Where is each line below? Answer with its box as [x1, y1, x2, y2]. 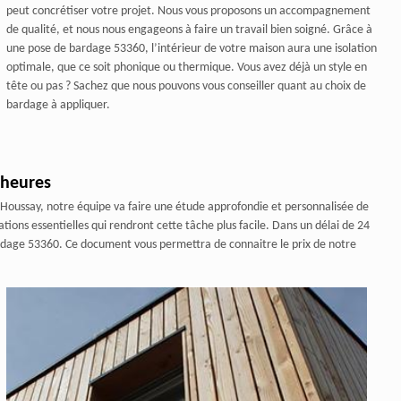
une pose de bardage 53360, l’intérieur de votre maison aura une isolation [5, 41, 377, 55]
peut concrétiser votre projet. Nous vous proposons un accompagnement [5, 4, 371, 18]
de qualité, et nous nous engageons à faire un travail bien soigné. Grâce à [5, 22, 372, 37]
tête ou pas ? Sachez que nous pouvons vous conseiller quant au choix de [5, 79, 366, 93]
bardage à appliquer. [5, 98, 110, 112]
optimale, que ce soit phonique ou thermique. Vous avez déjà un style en [5, 60, 367, 74]
